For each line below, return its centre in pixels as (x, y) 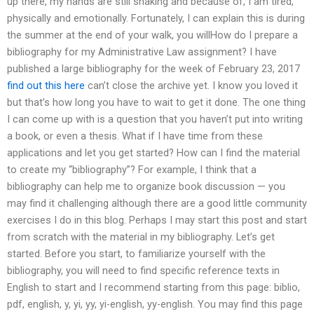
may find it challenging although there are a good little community (157, 204)
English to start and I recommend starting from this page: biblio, (153, 288)
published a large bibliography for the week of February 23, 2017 (153, 69)
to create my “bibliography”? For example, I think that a (132, 170)
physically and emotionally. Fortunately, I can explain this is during (156, 19)
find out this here (46, 86)
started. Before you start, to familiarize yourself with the (136, 254)
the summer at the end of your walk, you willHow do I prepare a (152, 35)
